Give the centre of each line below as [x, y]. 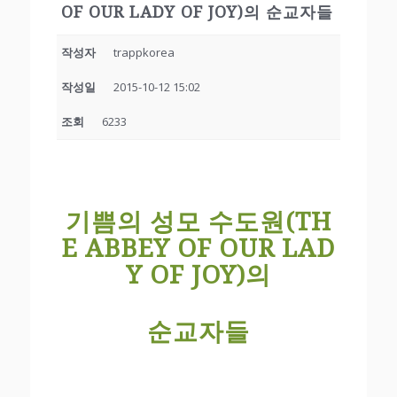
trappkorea [144, 52]
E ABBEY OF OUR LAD [198, 248]
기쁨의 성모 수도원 [175, 222]
